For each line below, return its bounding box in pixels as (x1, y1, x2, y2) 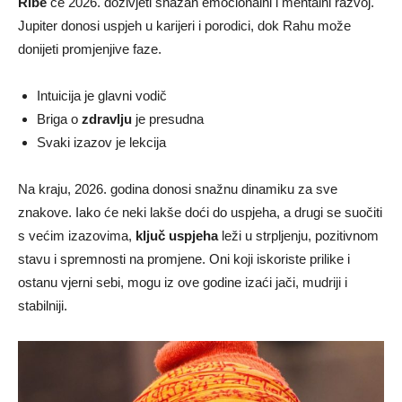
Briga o (37, 110, 82, 127)
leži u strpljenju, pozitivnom (218, 227, 379, 243)
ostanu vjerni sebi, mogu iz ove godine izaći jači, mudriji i (18, 274, 347, 290)
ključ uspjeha (135, 227, 218, 243)
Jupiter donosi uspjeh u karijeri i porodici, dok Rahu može (18, 17, 351, 33)
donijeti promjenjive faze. (18, 40, 162, 57)
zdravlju (82, 110, 132, 127)
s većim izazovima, (18, 227, 135, 243)
